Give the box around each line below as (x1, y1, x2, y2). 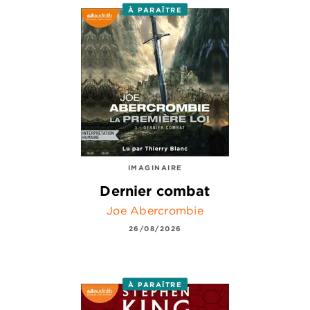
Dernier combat (100, 181, 210, 199)
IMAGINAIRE (127, 162, 183, 172)
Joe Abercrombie (106, 203, 204, 217)
